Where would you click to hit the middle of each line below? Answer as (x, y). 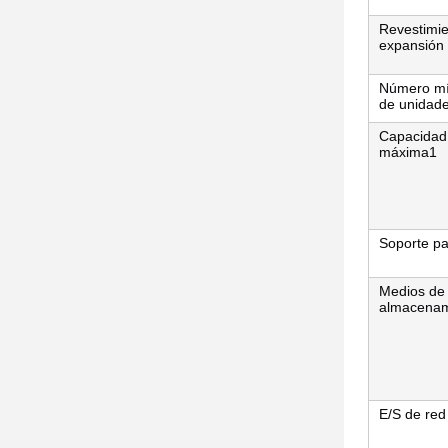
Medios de (412, 291)
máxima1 (408, 152)
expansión (411, 45)
